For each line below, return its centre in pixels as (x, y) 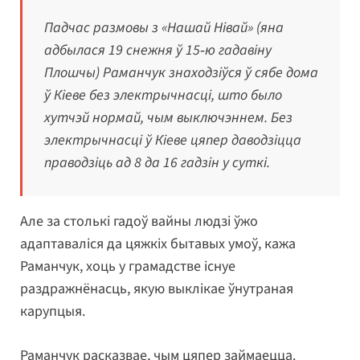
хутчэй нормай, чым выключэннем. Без (168, 117)
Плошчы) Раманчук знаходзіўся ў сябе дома (181, 72)
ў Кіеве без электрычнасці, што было (163, 95)
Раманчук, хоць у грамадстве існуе (128, 266)
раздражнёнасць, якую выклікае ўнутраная (157, 288)
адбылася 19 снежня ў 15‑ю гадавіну (158, 50)
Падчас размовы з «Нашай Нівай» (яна (164, 27)
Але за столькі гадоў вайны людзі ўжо (139, 221)
